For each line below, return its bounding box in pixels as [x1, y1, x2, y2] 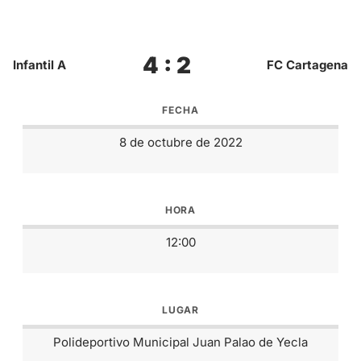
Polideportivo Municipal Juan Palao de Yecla [53, 334, 308, 350]
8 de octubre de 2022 [118, 134, 243, 150]
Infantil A [13, 56, 66, 73]
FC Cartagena [267, 56, 348, 73]
